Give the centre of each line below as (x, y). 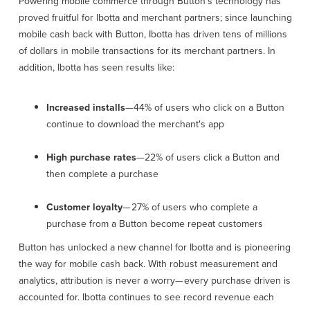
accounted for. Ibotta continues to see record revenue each (146, 298)
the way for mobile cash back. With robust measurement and (148, 264)
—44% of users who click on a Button (204, 108)
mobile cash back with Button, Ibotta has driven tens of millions (153, 35)
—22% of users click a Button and (208, 158)
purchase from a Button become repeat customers (154, 224)
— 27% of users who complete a (190, 208)
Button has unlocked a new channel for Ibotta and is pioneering (154, 248)
